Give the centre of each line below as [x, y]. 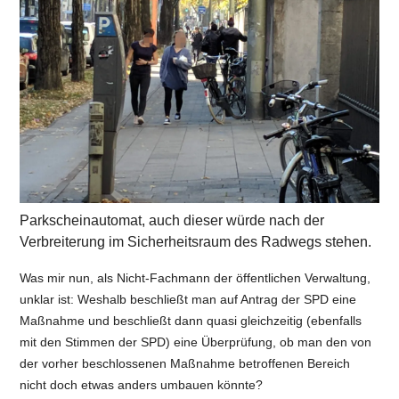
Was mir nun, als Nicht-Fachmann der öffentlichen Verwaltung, [195, 278]
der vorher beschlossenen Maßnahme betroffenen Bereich [185, 364]
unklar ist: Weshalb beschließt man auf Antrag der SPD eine [188, 300]
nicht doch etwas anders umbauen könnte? [143, 385]
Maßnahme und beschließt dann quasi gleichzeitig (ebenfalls [191, 321]
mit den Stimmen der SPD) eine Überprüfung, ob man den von [196, 342]
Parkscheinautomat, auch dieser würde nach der [172, 221]
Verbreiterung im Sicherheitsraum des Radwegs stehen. [196, 242]
